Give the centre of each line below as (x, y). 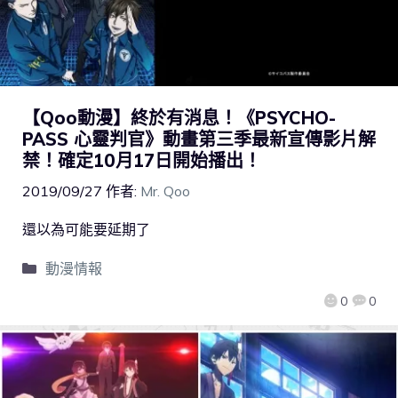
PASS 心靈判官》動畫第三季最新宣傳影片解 (199, 139)
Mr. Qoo (165, 191)
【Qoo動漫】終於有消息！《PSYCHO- (179, 117)
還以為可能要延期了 (86, 229)
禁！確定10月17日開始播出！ (142, 160)
